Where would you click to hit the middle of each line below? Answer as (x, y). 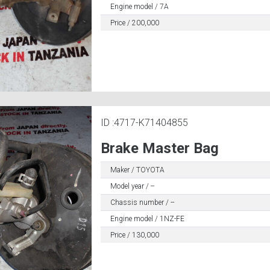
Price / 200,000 (134, 23)
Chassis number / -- (142, 202)
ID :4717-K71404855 (144, 122)
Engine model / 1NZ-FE (147, 218)
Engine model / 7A (139, 7)
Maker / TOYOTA (137, 170)
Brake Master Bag (159, 148)
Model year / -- (132, 186)
